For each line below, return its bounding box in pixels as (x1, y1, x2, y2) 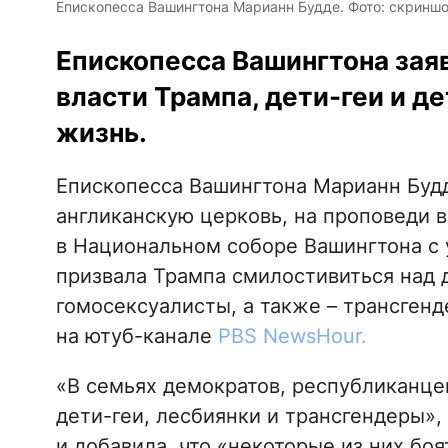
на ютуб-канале (55, 324, 218, 349)
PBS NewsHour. (217, 324, 367, 349)
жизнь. (55, 117, 147, 149)
